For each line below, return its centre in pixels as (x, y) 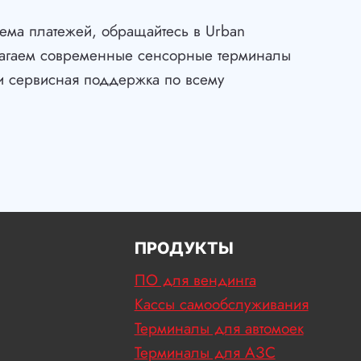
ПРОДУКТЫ (184, 248)
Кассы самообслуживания (221, 304)
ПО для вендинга (195, 280)
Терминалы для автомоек (219, 328)
